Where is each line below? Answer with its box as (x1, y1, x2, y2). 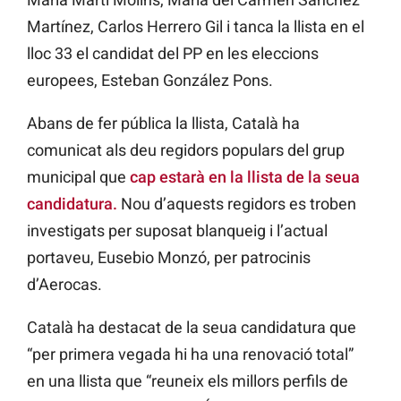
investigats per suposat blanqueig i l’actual (27, 221, 328, 241)
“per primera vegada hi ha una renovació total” (27, 345, 354, 364)
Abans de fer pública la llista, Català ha (27, 114, 300, 133)
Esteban (101, 71, 159, 90)
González (163, 71, 229, 90)
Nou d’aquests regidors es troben (117, 194, 356, 214)
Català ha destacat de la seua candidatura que (27, 318, 356, 337)
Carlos (98, 17, 143, 37)
